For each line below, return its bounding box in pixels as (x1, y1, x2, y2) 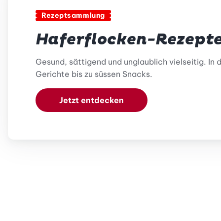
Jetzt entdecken (59, 95, 124, 106)
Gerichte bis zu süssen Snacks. (36, 69, 152, 79)
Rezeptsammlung (41, 11, 105, 20)
